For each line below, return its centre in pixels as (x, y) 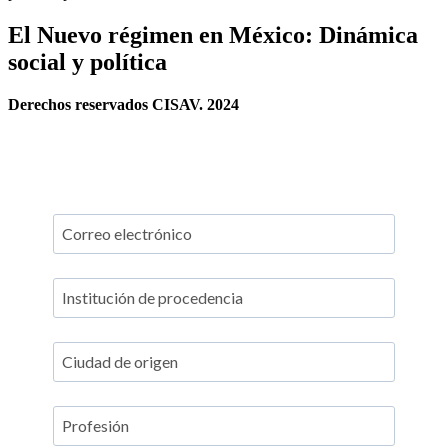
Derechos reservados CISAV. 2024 (123, 104)
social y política (87, 61)
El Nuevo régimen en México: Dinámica (213, 34)
